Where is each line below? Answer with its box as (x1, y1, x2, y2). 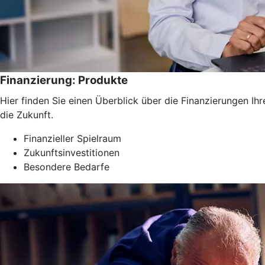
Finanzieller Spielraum (24, 132, 121, 144)
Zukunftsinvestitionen (24, 146, 119, 159)
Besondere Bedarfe (24, 160, 109, 173)
